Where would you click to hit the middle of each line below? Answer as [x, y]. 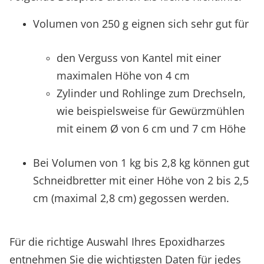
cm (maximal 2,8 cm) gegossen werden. [131, 198]
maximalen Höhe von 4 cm [123, 75]
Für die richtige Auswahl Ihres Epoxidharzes [117, 241]
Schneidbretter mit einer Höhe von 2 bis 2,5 [141, 180]
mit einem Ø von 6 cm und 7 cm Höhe [151, 128]
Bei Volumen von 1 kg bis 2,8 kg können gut [141, 162]
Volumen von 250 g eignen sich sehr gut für [141, 23]
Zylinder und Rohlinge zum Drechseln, [151, 93]
